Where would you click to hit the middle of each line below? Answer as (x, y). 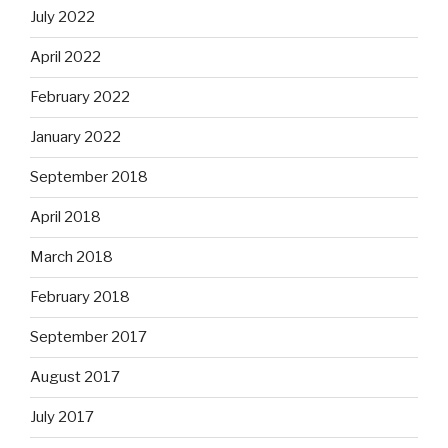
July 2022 (62, 17)
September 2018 (89, 177)
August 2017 (75, 377)
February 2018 (80, 297)
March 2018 (71, 257)
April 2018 (65, 217)
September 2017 (88, 337)
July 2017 (62, 417)
